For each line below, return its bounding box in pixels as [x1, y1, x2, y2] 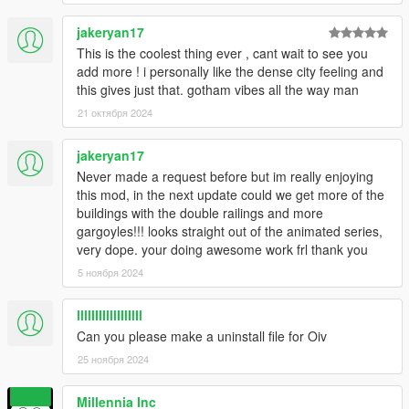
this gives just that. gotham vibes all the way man [77, 79, 359, 99]
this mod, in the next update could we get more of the [77, 184, 384, 204]
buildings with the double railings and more [77, 203, 323, 222]
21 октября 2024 [78, 104, 152, 120]
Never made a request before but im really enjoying [77, 166, 373, 185]
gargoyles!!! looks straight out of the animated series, [77, 221, 383, 240]
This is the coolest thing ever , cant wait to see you [77, 43, 368, 62]
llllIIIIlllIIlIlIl [77, 305, 142, 324]
